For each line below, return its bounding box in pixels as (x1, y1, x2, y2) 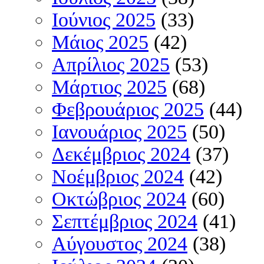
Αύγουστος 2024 (52, 233, 187, 255)
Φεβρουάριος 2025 (52, 98, 204, 121)
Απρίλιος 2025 (52, 54, 170, 76)
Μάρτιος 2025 (52, 76, 167, 98)
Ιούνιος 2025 (52, 9, 156, 31)
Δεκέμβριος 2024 (52, 143, 190, 166)
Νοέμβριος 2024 (52, 166, 184, 188)
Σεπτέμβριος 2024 (52, 210, 197, 233)
